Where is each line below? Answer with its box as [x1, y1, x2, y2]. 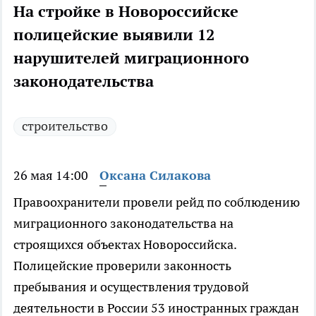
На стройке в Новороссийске [13, 1, 238, 22]
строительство [22, 118, 108, 135]
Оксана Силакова [99, 167, 211, 184]
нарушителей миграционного [13, 48, 249, 68]
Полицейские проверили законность [13, 257, 231, 274]
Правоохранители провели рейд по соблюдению [13, 194, 300, 211]
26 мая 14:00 [13, 167, 88, 184]
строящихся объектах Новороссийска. [13, 236, 236, 253]
